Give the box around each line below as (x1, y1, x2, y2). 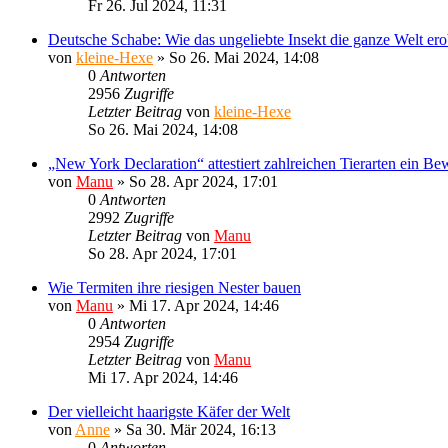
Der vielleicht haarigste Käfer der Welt (48, 402, 290, 420)
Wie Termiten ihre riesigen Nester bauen (48, 278, 301, 296)
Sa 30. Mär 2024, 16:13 (126, 420, 276, 438)
